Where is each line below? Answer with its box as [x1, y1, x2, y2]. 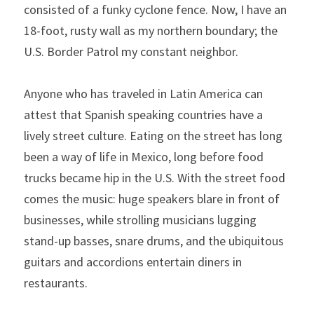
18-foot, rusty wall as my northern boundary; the [24, 22, 278, 39]
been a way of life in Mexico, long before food [24, 149, 264, 165]
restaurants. [24, 275, 88, 291]
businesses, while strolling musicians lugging [24, 212, 257, 228]
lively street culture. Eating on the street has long [24, 128, 282, 144]
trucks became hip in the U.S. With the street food [24, 170, 285, 186]
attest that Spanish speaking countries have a [24, 107, 263, 123]
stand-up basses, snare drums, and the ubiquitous [24, 233, 284, 249]
